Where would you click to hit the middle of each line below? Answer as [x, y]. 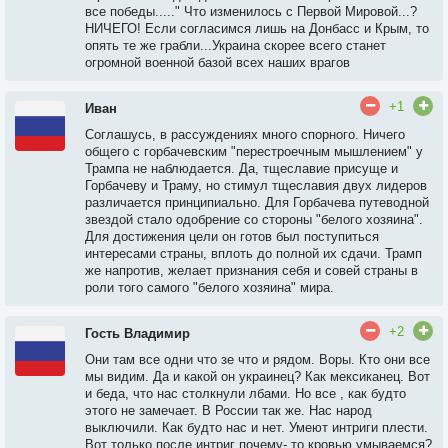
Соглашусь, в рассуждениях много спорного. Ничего [245, 134]
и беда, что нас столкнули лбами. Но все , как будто [245, 393]
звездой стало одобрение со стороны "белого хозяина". [254, 219]
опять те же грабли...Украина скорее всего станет [235, 45]
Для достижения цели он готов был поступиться [232, 236]
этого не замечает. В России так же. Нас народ [228, 410]
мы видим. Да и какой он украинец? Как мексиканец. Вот [257, 376]
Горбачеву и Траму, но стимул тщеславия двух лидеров [256, 185]
